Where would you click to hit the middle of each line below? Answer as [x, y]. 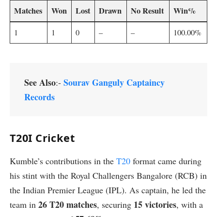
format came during [166, 161]
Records [39, 97]
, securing [115, 205]
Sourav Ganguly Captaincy [114, 82]
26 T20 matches [68, 205]
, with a [190, 205]
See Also [40, 82]
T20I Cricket [42, 138]
